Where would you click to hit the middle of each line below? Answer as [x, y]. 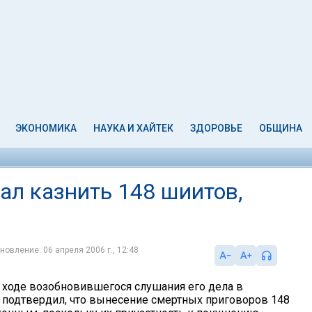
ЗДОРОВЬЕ [216, 128]
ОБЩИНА [280, 128]
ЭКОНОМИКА [46, 128]
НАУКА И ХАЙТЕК [134, 128]
